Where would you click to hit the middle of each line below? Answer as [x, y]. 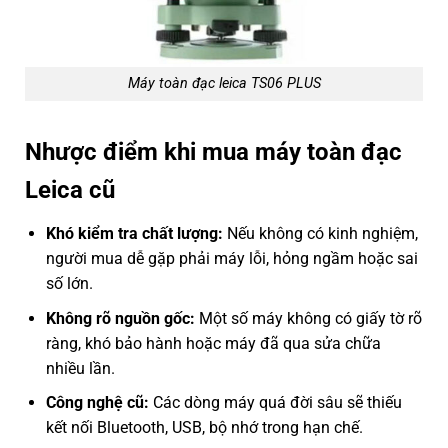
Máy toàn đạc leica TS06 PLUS [224, 84]
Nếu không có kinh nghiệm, [320, 234]
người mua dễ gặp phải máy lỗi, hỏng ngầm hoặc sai [231, 259]
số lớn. [69, 284]
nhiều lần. [80, 368]
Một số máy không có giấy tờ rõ [308, 318]
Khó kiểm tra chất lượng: [134, 234]
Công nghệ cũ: [97, 403]
